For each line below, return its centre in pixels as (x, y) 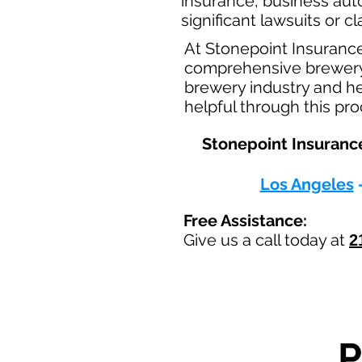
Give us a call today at (266, 240)
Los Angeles (307, 184)
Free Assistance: (245, 221)
